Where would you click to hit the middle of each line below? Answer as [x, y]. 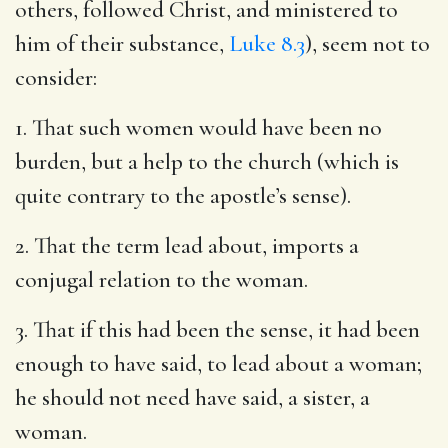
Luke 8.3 [267, 43]
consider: [56, 77]
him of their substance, [122, 43]
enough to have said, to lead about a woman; [218, 363]
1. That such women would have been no [198, 127]
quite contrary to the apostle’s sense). [183, 195]
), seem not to [367, 43]
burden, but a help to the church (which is [207, 161]
